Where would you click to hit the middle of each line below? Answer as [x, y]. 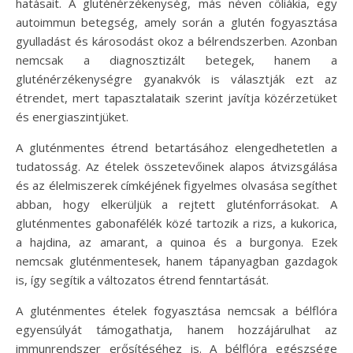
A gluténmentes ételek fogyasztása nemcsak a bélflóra [176, 310]
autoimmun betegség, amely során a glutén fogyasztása [176, 22]
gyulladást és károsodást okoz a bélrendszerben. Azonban [176, 41]
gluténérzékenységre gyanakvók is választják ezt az [176, 78]
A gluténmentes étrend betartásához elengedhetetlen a [176, 147]
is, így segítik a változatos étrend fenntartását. [142, 279]
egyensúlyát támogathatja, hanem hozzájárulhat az [176, 329]
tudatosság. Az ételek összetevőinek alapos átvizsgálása [176, 166]
